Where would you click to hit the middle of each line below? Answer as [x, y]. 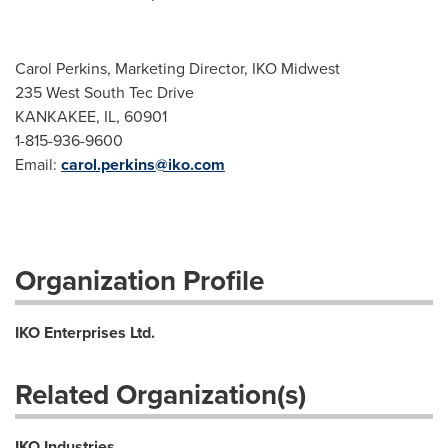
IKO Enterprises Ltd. [85, 332]
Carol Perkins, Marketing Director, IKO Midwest [177, 68]
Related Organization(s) [160, 394]
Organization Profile [139, 280]
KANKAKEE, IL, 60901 [91, 116]
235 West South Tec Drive [104, 92]
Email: [38, 164]
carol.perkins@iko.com [143, 164]
